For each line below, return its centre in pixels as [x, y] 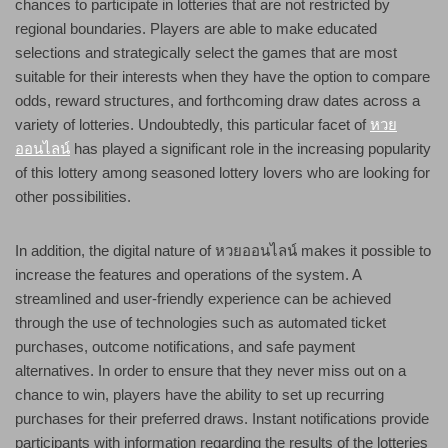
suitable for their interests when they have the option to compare [222, 77]
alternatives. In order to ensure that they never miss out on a [210, 371]
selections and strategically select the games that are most [206, 53]
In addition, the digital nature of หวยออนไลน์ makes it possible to [223, 251]
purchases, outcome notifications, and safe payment [185, 347]
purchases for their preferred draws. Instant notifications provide [222, 419]
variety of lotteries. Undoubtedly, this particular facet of [192, 125]
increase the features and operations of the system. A [188, 275]
